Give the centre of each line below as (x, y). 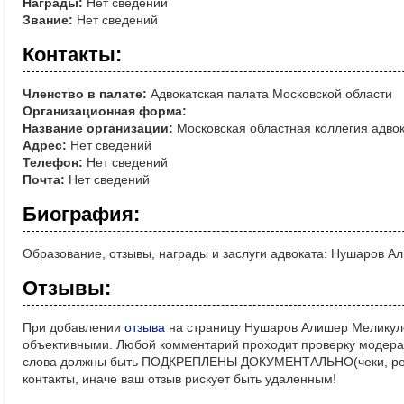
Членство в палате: (85, 94)
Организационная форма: (105, 111)
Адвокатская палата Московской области (270, 94)
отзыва (145, 328)
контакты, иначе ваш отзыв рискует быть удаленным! (179, 379)
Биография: (81, 215)
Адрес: (45, 146)
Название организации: (98, 129)
